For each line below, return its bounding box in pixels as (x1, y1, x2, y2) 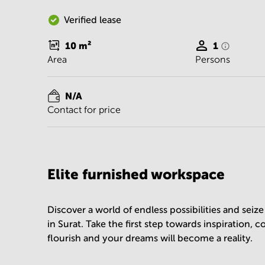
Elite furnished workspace (47, 166, 225, 182)
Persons (195, 54, 231, 64)
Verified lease (64, 15, 121, 25)
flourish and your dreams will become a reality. (47, 233, 253, 243)
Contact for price (47, 105, 121, 115)
